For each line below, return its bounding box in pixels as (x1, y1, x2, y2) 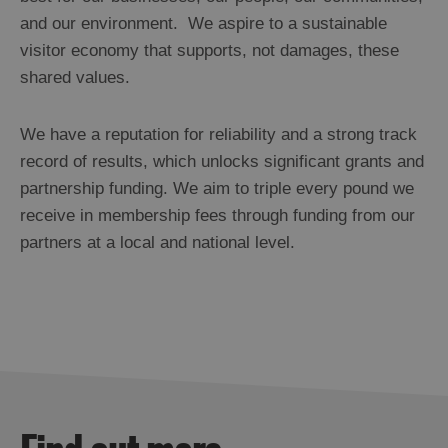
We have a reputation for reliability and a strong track (20, 125, 417, 145)
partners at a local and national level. (20, 233, 295, 253)
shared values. (20, 68, 130, 88)
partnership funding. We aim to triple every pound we (20, 179, 414, 199)
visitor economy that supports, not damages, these (20, 41, 399, 61)
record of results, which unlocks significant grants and (20, 152, 424, 172)
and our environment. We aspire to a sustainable (20, 14, 387, 34)
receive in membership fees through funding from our (20, 206, 415, 226)
